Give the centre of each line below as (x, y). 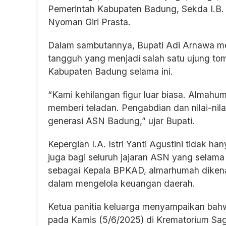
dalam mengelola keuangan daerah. (122, 183)
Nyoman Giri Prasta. (89, 22)
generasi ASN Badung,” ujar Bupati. (121, 121)
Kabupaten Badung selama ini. (110, 71)
